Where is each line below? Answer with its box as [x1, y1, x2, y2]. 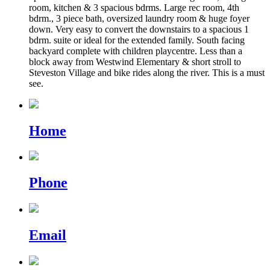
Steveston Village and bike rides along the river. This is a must [29, 67, 265, 78]
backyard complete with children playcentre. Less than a [29, 45, 242, 56]
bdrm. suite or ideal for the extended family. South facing [29, 34, 245, 45]
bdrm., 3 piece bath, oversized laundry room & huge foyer [29, 13, 250, 24]
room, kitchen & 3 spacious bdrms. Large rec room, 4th [29, 2, 239, 13]
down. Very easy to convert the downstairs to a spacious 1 [29, 24, 249, 34]
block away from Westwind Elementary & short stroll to [29, 56, 241, 67]
